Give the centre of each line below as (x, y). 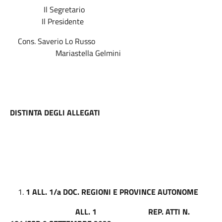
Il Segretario (110, 9)
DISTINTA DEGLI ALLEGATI (55, 112)
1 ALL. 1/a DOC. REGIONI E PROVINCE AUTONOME (112, 192)
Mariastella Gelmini (65, 53)
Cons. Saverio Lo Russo (96, 41)
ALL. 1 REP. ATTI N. (100, 212)
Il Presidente (47, 21)
